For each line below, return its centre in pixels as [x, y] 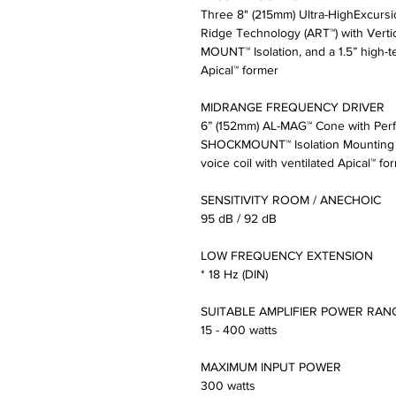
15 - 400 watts [239, 330]
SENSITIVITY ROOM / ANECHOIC [291, 200]
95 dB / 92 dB [239, 219]
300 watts [228, 386]
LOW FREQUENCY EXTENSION [287, 256]
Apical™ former [240, 70]
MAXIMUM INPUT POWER [271, 367]
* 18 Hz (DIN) [234, 274]
